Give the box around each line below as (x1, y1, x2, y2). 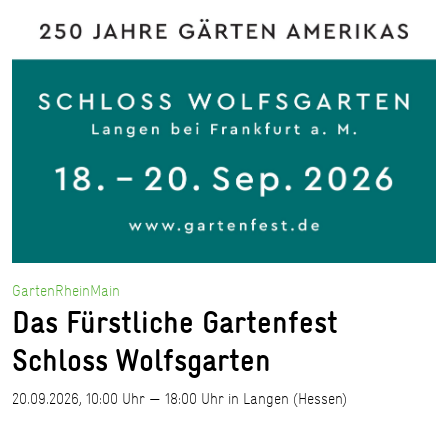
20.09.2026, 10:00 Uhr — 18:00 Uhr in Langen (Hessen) (12, 388, 347, 410)
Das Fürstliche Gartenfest (12, 300, 338, 345)
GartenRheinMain (12, 280, 120, 302)
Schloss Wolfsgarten (12, 338, 271, 383)
